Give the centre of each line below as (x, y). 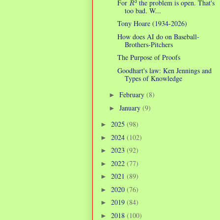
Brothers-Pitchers (149, 44)
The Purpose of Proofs (149, 57)
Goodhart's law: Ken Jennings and (164, 70)
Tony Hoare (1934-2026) (152, 24)
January (131, 108)
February (133, 95)
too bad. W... (143, 10)
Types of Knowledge (153, 78)
